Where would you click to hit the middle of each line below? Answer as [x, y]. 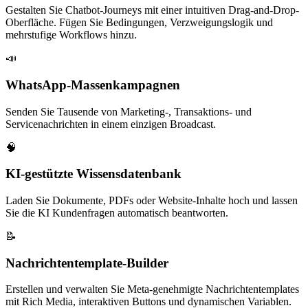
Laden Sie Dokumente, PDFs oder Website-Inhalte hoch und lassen [152, 201]
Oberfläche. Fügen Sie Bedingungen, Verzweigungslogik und [139, 23]
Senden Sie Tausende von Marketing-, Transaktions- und [129, 111]
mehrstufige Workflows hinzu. [71, 35]
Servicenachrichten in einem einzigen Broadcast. [111, 124]
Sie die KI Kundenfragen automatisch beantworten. [117, 213]
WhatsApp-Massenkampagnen [93, 85]
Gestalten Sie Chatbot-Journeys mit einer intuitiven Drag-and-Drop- [152, 10]
